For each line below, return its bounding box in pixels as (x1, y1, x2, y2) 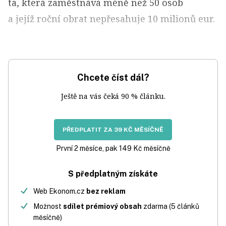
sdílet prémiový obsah (63, 202, 142, 210)
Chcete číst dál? (77, 72, 149, 83)
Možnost (33, 202, 63, 210)
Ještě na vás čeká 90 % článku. (61, 91, 165, 101)
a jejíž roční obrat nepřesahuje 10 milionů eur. (8, 13, 215, 25)
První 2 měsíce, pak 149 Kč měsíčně (55, 144, 171, 152)
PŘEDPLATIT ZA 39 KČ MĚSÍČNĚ (63, 126, 163, 133)
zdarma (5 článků (142, 202, 199, 210)
